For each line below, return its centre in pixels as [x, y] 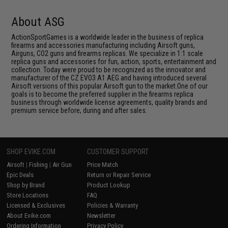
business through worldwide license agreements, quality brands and [109, 102]
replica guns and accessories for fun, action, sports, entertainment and [114, 61]
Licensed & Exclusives [36, 205]
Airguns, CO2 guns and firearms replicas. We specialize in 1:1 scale [107, 53]
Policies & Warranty [113, 205]
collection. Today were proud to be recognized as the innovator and [109, 69]
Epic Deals [20, 175]
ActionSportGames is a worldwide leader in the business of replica [108, 37]
